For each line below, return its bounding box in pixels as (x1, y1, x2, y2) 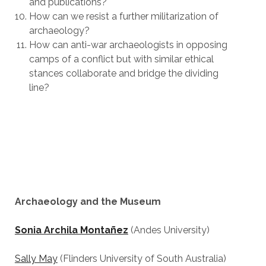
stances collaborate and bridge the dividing (28, 68, 218, 79)
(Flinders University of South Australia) (57, 253, 226, 264)
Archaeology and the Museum (14, 196, 161, 207)
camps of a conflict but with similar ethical (28, 53, 214, 65)
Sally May (14, 253, 58, 264)
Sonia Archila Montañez (14, 224, 128, 236)
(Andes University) (128, 224, 210, 236)
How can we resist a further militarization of (28, 11, 218, 22)
